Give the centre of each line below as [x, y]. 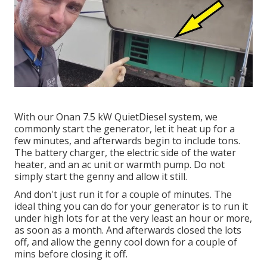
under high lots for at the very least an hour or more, [133, 218]
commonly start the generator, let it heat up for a [125, 128]
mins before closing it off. [71, 254]
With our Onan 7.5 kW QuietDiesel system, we [116, 117]
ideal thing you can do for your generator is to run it [131, 206]
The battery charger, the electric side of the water [125, 152]
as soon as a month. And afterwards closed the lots [128, 230]
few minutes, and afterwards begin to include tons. [127, 140]
